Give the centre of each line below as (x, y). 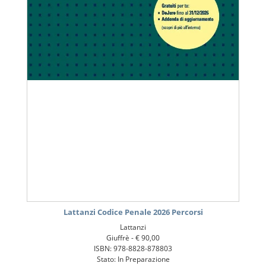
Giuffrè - (121, 238)
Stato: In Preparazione (133, 259)
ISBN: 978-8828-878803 (133, 249)
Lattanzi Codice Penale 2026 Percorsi (133, 212)
